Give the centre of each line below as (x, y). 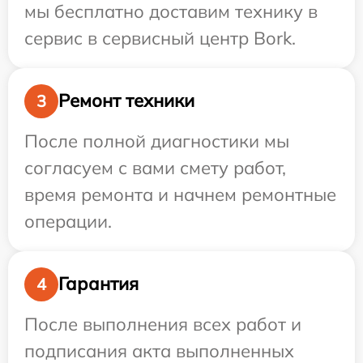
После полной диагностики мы (157, 141)
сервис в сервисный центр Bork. (160, 38)
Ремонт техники (126, 101)
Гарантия (98, 284)
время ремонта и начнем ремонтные (180, 194)
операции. (68, 221)
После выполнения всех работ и (163, 324)
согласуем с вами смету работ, (155, 167)
